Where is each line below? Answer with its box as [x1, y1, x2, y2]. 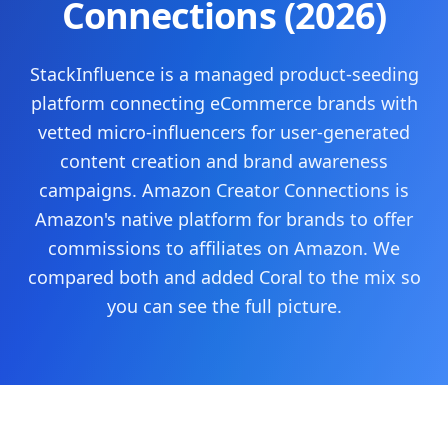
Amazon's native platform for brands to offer [35, 207, 413, 231]
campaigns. [39, 178, 137, 202]
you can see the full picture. [106, 294, 342, 318]
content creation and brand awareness [60, 149, 388, 173]
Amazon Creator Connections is [142, 178, 409, 202]
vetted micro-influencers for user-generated [38, 120, 410, 144]
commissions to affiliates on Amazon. [48, 236, 368, 260]
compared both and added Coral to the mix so [27, 265, 421, 289]
